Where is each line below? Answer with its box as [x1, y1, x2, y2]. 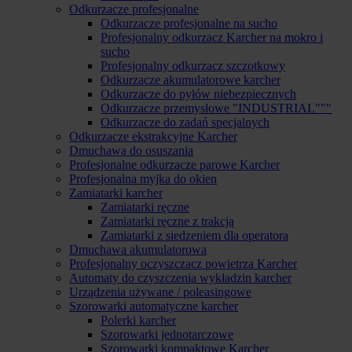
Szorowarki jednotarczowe [101, 328, 233, 341]
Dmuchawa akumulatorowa [69, 243, 207, 256]
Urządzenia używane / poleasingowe [69, 285, 251, 299]
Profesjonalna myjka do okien [69, 172, 217, 185]
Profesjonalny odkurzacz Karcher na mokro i [101, 31, 323, 44]
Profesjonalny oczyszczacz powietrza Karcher [69, 257, 297, 270]
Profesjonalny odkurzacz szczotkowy [101, 59, 285, 72]
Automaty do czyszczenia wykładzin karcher [69, 271, 291, 284]
